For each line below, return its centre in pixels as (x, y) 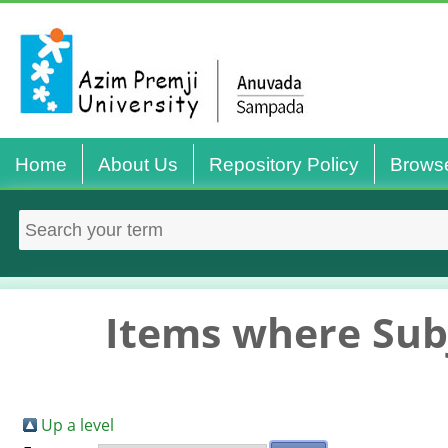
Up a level (77, 425)
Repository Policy (284, 164)
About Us (138, 164)
